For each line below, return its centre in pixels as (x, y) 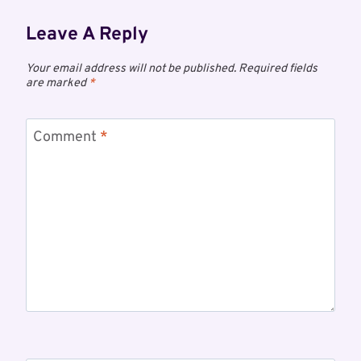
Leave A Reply (87, 35)
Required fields (278, 69)
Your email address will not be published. (131, 69)
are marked (57, 84)
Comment (66, 138)
